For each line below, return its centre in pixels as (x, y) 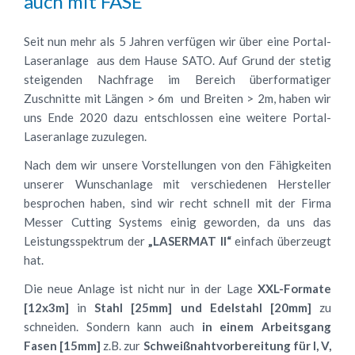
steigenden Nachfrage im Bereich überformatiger (177, 79)
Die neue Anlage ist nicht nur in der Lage (141, 288)
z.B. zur (122, 345)
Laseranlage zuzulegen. (86, 136)
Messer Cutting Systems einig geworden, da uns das (177, 222)
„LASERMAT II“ (190, 241)
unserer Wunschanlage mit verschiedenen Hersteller (177, 184)
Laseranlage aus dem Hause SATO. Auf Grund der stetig (177, 60)
